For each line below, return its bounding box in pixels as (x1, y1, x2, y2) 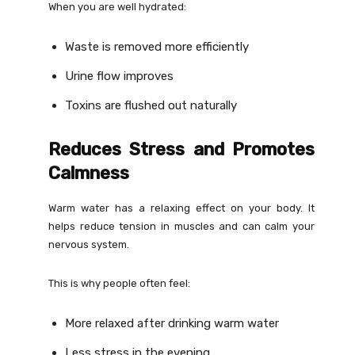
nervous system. (48, 239, 130, 251)
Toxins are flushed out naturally (65, 98, 238, 113)
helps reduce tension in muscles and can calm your (48, 220, 315, 233)
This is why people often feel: (48, 277, 191, 290)
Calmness (48, 162, 130, 185)
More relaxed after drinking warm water (65, 316, 280, 331)
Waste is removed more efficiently (65, 40, 250, 55)
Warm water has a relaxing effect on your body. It (48, 202, 315, 215)
